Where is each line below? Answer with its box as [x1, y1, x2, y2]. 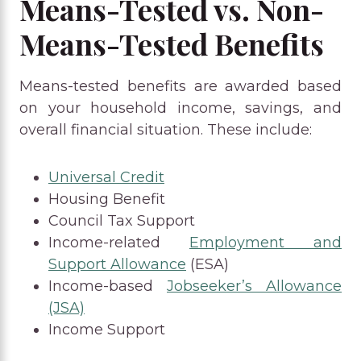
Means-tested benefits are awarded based [19, 77, 342, 95]
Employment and [189, 233, 342, 251]
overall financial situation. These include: [19, 120, 312, 139]
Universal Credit [48, 168, 164, 186]
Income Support [48, 320, 165, 338]
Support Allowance [48, 255, 186, 273]
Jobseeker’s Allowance [167, 276, 342, 295]
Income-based [48, 276, 167, 295]
